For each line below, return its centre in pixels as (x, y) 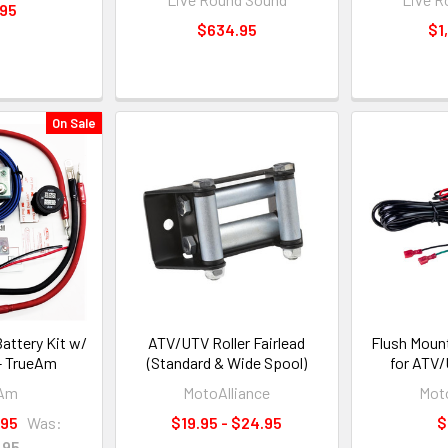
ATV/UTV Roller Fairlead (227, 343)
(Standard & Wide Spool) (226, 363)
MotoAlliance (227, 393)
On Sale (74, 122)
